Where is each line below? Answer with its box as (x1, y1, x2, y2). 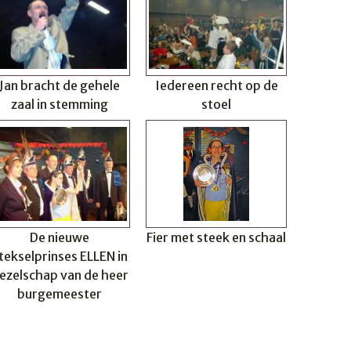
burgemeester (17, 286, 102, 302)
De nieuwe (30, 230, 89, 245)
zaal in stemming (11, 96, 108, 112)
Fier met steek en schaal (147, 230, 286, 245)
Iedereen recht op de (154, 78, 278, 93)
